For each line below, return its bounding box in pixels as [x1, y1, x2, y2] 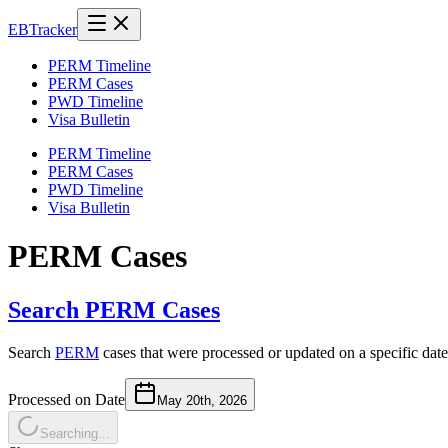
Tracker [29, 21, 77, 38]
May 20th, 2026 [157, 392, 247, 408]
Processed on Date [8, 390, 125, 408]
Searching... [40, 425, 110, 441]
